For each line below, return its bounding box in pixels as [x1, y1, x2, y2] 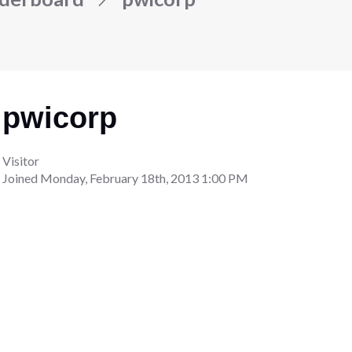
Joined [2, 170, 41, 185]
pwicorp [2, 101, 118, 134]
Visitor [2, 152, 40, 168]
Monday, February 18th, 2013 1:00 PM [40, 170, 249, 185]
